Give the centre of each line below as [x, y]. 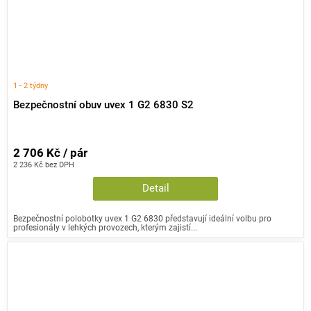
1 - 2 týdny [31, 85]
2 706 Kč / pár [50, 153]
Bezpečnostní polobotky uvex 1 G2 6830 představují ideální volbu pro [142, 218]
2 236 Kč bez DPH [44, 164]
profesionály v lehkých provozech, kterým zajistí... [105, 227]
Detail [155, 188]
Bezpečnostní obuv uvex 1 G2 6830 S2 [103, 105]
